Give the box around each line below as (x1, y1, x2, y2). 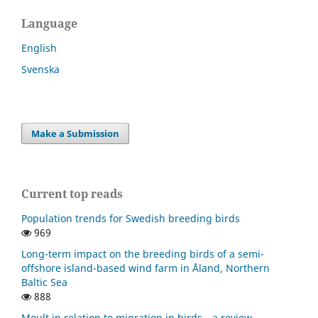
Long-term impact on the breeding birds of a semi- (21, 246, 264, 261)
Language (21, 15, 77, 31)
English (21, 40, 57, 55)
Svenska (21, 62, 60, 76)
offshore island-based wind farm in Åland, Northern (21, 261, 270, 275)
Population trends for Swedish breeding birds (21, 211, 240, 225)
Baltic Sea (21, 275, 67, 289)
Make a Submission (31, 126, 120, 140)
